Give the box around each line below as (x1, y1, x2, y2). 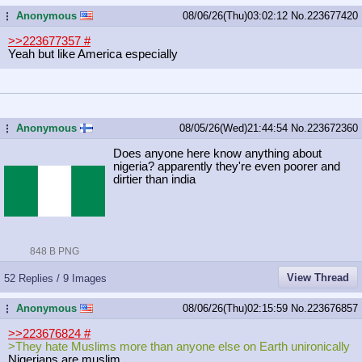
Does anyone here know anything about (113, 146, 322, 160)
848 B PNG (30, 245, 79, 257)
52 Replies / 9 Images (4, 271, 107, 284)
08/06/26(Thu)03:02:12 (183, 9, 291, 22)
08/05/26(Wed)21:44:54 (179, 121, 291, 134)
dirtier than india (113, 172, 196, 186)
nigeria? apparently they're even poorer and (113, 159, 340, 173)
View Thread (287, 271, 349, 284)
